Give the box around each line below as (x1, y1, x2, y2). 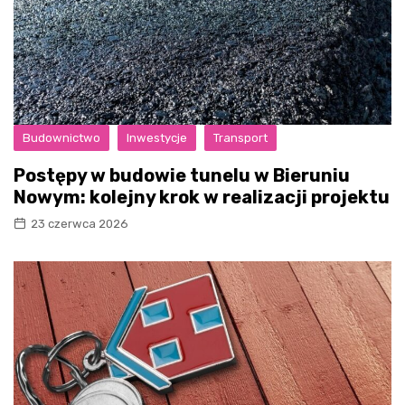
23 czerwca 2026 (31, 216, 128, 231)
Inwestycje (127, 130, 187, 145)
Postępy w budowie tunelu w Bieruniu (14, 164, 350, 186)
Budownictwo (23, 130, 100, 145)
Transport (213, 130, 268, 145)
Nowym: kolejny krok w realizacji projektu (14, 185, 390, 208)
